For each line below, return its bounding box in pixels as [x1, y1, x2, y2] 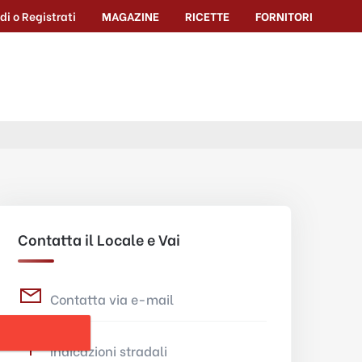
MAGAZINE [102, 7, 159, 24]
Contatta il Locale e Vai [18, 228, 180, 250]
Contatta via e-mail [50, 289, 174, 308]
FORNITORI [255, 7, 313, 24]
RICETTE [185, 7, 229, 24]
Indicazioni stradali [50, 341, 167, 360]
